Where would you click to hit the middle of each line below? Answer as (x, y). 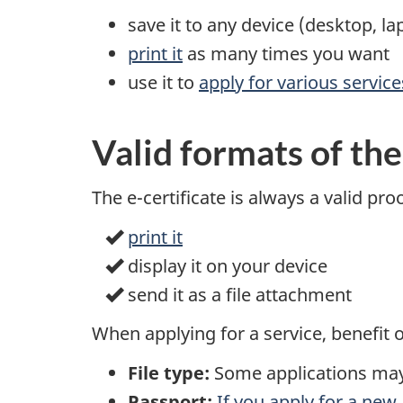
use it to (163, 82)
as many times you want (286, 53)
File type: (169, 372)
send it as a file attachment (237, 294)
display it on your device (225, 265)
